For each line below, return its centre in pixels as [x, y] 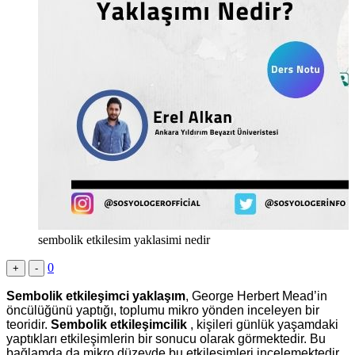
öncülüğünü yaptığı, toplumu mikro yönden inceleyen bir [163, 310]
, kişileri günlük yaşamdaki [263, 324]
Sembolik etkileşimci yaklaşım [96, 296]
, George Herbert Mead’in [256, 296]
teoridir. [29, 324]
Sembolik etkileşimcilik [119, 324]
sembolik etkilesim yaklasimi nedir [124, 240]
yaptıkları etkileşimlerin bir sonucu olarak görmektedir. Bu [166, 339]
